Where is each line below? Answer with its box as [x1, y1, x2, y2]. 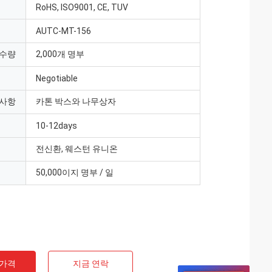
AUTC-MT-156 [36, 26, 91, 36]
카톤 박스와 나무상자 [36, 97, 116, 106]
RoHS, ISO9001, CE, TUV [36, 2, 128, 12]
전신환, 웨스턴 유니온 [36, 144, 118, 154]
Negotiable [36, 73, 78, 83]
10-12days [36, 121, 77, 131]
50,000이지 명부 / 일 [36, 168, 114, 177]
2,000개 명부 [36, 49, 84, 59]
